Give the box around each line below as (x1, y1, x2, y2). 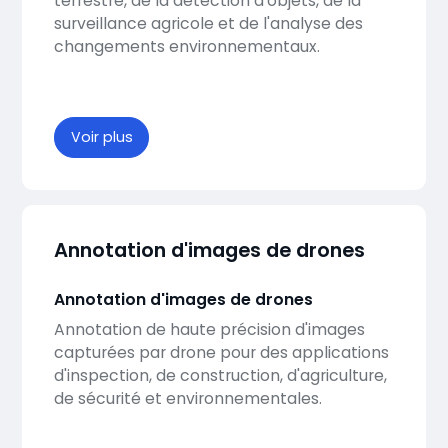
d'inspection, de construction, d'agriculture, (53, 364, 387, 388)
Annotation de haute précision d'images (53, 318, 365, 342)
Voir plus (70, 127, 133, 148)
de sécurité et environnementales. (53, 387, 322, 411)
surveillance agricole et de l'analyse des (53, 11, 363, 35)
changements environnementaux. (53, 34, 320, 58)
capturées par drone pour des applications (53, 341, 389, 365)
